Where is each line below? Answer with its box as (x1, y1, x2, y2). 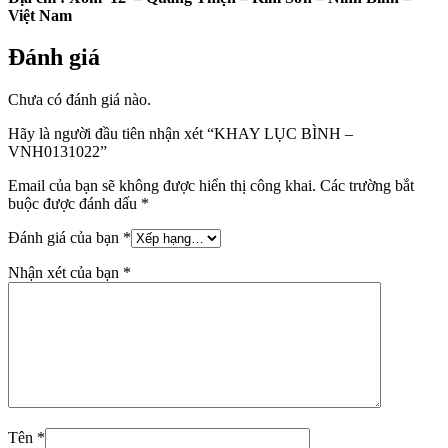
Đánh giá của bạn (8, 229, 123, 247)
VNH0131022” (8, 143, 107, 161)
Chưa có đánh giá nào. (8, 91, 151, 109)
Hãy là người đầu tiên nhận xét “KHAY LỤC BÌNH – (8, 125, 353, 143)
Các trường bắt (320, 177, 414, 195)
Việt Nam (8, 6, 72, 24)
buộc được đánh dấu (8, 195, 141, 213)
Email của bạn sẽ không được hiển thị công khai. (8, 177, 316, 195)
